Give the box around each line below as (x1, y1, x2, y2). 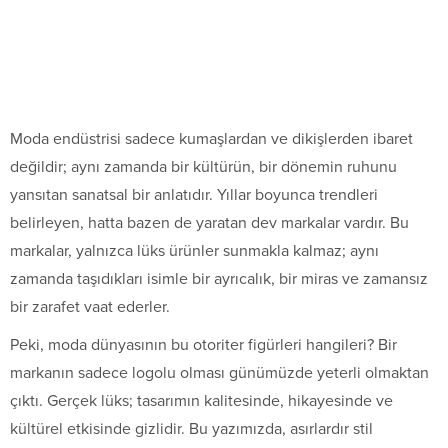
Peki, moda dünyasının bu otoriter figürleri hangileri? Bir (10, 334, 397, 355)
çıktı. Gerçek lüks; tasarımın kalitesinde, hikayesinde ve (10, 390, 393, 411)
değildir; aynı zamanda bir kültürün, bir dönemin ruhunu (10, 156, 397, 177)
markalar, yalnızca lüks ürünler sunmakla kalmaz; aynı (10, 240, 379, 261)
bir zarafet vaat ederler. (10, 296, 170, 317)
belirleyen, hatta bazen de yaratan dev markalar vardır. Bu (10, 212, 409, 233)
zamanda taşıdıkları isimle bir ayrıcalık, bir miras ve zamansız (10, 268, 428, 289)
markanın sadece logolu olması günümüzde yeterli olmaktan (10, 362, 429, 383)
